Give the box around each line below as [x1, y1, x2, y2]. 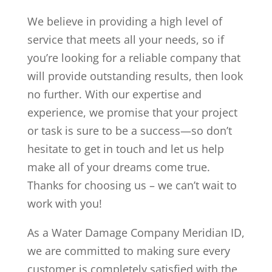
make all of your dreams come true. [27, 159, 210, 174]
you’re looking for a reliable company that [27, 50, 240, 65]
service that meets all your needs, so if [27, 32, 224, 47]
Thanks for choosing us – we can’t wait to [27, 177, 237, 192]
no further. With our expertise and [27, 86, 202, 101]
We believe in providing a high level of [27, 13, 222, 29]
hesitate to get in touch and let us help [27, 141, 224, 156]
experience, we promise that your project [27, 104, 237, 120]
